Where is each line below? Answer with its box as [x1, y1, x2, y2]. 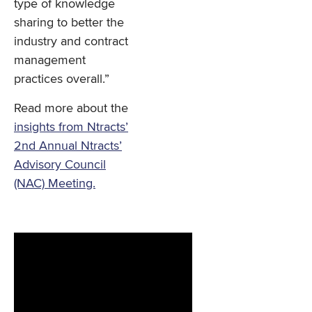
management [14, 52, 86, 68]
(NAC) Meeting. [14, 175, 95, 191]
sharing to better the [14, 15, 124, 30]
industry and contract [14, 33, 128, 49]
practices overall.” [14, 71, 109, 86]
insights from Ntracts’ [14, 119, 128, 134]
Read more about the [14, 100, 128, 116]
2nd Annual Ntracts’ [14, 138, 122, 153]
